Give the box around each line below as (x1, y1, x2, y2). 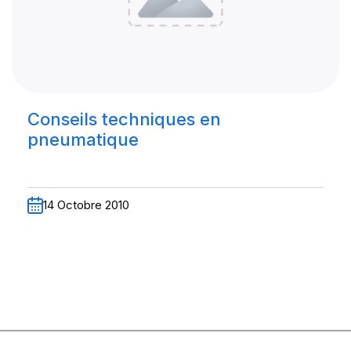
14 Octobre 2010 (43, 197, 129, 213)
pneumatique (27, 129, 139, 150)
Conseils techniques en (27, 109, 221, 130)
